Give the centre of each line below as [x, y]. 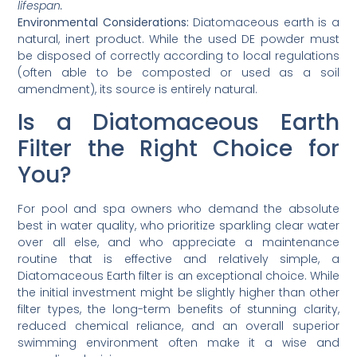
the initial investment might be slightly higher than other [178, 293]
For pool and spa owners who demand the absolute [178, 209]
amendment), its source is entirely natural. [138, 90]
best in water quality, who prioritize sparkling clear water [178, 226]
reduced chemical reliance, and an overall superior [178, 326]
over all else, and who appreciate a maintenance [178, 243]
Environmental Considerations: [103, 23]
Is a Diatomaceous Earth [178, 123]
